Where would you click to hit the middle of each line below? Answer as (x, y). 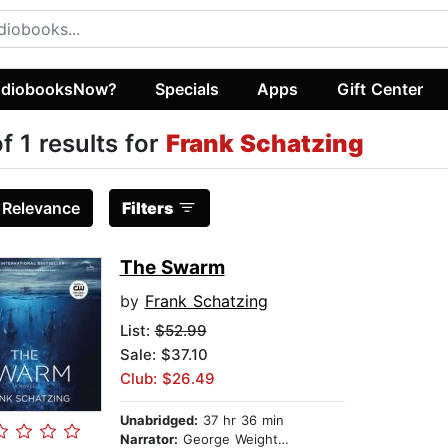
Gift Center (379, 88)
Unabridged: (158, 420)
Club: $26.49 (167, 379)
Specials (187, 88)
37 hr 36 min (240, 420)
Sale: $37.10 (163, 355)
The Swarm (172, 268)
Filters (147, 208)
